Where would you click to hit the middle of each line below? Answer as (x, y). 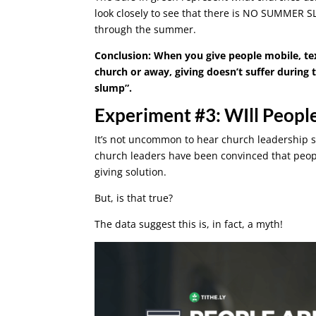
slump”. (114, 88)
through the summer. (146, 30)
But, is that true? (134, 198)
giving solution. (131, 172)
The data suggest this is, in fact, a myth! (189, 224)
